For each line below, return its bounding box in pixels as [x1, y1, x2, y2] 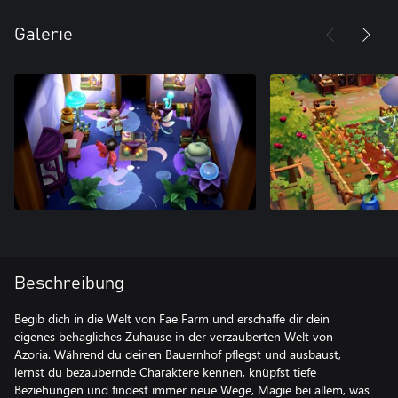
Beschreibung [14, 275, 124, 292]
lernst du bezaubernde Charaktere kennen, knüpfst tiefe [14, 363, 316, 380]
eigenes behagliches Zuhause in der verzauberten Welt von [14, 328, 333, 345]
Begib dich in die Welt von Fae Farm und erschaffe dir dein [14, 310, 330, 327]
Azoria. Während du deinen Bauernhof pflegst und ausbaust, [14, 346, 341, 362]
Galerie [14, 26, 73, 44]
